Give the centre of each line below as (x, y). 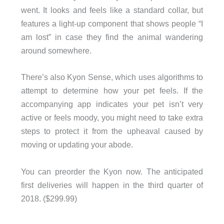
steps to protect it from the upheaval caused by (112, 131)
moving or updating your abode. (77, 145)
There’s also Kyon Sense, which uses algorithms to (112, 77)
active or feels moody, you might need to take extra (112, 118)
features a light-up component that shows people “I (112, 24)
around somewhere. (56, 51)
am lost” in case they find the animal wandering (112, 37)
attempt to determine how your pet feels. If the (112, 91)
